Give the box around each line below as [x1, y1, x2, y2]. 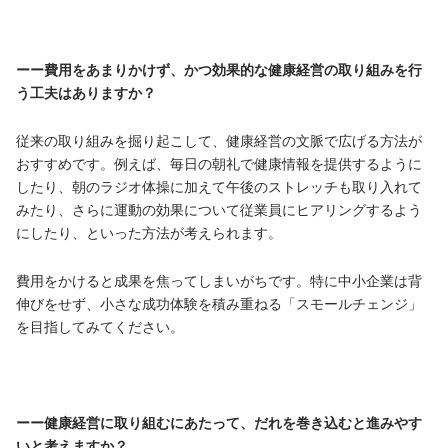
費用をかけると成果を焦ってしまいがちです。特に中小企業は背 [16, 272, 422, 289]
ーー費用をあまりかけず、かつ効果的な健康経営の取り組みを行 [16, 61, 422, 78]
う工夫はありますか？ [16, 84, 156, 101]
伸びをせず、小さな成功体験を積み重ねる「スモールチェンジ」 [16, 295, 422, 312]
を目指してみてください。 [16, 318, 184, 335]
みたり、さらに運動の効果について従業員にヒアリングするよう [16, 201, 422, 218]
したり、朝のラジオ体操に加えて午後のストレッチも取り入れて [16, 178, 422, 195]
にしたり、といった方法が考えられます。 [16, 224, 282, 241]
